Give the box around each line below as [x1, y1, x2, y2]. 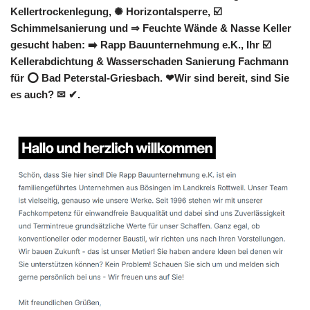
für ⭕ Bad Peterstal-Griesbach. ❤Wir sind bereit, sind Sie [10, 71, 289, 84]
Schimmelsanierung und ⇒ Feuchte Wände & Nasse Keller [10, 21, 291, 34]
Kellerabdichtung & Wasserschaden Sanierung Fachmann [10, 55, 289, 67]
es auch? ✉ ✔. [10, 88, 80, 100]
